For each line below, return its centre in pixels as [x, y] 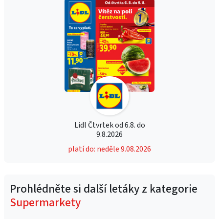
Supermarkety [45, 203]
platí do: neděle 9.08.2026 [109, 149]
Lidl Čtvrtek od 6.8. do [109, 125]
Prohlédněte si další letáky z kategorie [104, 189]
